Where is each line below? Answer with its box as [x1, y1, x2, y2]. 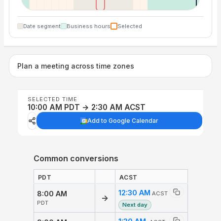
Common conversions [33, 153, 118, 163]
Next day [122, 201, 148, 209]
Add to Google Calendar [87, 117, 158, 125]
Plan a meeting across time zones [17, 61, 134, 70]
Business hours [67, 22, 110, 30]
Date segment [23, 22, 61, 30]
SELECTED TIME [28, 95, 77, 103]
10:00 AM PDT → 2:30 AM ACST [28, 102, 146, 112]
